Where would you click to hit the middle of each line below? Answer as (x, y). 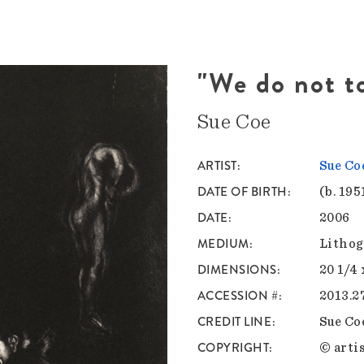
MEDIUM (223, 244)
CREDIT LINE (234, 322)
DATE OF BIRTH (242, 192)
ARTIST (217, 166)
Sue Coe (234, 122)
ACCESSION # (238, 296)
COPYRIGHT (233, 348)
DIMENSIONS (237, 270)
